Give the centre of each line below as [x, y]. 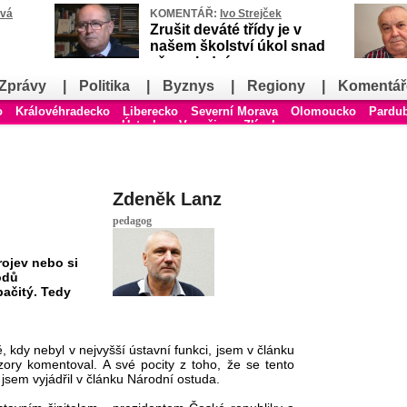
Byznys [189, 86]
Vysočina [205, 125]
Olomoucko [323, 111]
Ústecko [144, 125]
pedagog [132, 220]
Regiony [276, 86]
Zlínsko [264, 125]
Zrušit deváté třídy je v [226, 30]
